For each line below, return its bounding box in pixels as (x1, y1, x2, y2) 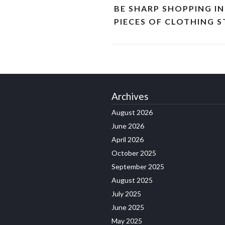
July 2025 (111, 189, 141, 198)
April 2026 (111, 135, 144, 144)
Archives (111, 90, 149, 102)
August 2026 (111, 108, 153, 117)
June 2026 (111, 122, 144, 131)
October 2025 (111, 149, 156, 158)
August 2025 (111, 176, 153, 185)
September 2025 (111, 162, 164, 171)
